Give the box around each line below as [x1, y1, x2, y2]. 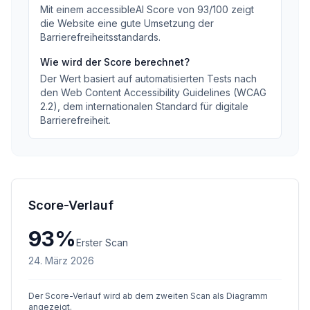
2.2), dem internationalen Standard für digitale [40, 100, 248, 112]
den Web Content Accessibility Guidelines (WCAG [40, 86, 266, 98]
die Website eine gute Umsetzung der [40, 17, 214, 29]
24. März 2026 [28, 255, 94, 266]
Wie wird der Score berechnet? [40, 56, 190, 68]
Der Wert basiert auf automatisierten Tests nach [40, 73, 257, 84]
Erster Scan [76, 237, 128, 248]
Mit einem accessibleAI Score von [40, 3, 197, 15]
